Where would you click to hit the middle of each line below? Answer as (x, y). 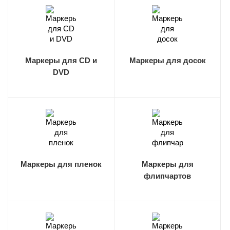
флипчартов (167, 176)
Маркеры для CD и (61, 60)
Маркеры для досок (167, 60)
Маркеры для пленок (61, 164)
